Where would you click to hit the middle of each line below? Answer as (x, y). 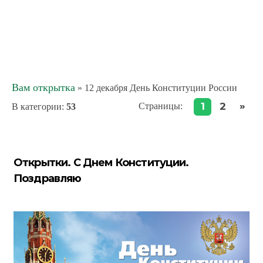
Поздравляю (48, 178)
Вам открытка (43, 87)
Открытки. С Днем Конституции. (101, 163)
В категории (37, 107)
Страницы (159, 106)
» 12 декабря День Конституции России (156, 88)
